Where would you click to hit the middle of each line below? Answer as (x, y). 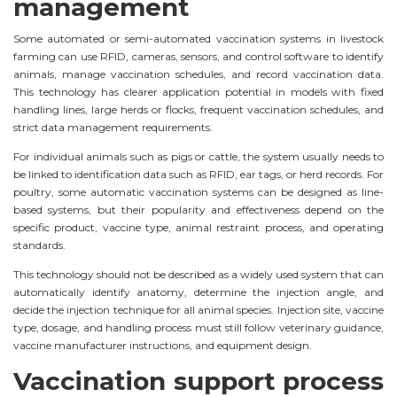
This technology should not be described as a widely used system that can (198, 274)
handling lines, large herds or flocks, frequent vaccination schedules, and (198, 109)
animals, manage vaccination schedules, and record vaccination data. (198, 74)
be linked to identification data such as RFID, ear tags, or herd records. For (198, 174)
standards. (39, 245)
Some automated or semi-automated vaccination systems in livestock (198, 38)
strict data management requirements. (113, 127)
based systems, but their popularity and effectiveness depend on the (198, 209)
